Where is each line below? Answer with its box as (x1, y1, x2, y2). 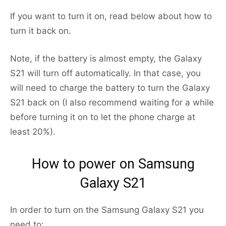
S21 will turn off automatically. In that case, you (10, 68, 201, 79)
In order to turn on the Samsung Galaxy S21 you (10, 205, 204, 215)
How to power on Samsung (31, 156, 195, 173)
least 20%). (10, 127, 55, 137)
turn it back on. (10, 26, 71, 36)
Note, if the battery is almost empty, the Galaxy (10, 53, 202, 64)
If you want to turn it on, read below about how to (10, 11, 212, 22)
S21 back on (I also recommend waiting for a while (10, 97, 214, 108)
